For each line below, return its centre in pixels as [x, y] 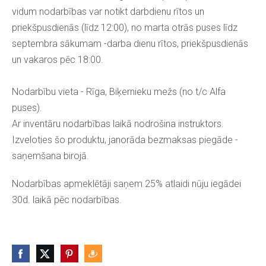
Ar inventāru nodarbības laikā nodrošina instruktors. [118, 124]
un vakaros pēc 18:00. [58, 60]
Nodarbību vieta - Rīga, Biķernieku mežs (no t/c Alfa [119, 92]
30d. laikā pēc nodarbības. [67, 200]
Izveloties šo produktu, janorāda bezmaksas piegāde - [125, 140]
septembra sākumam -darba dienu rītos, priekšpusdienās [130, 44]
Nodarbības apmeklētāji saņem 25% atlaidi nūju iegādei [126, 184]
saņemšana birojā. [50, 156]
